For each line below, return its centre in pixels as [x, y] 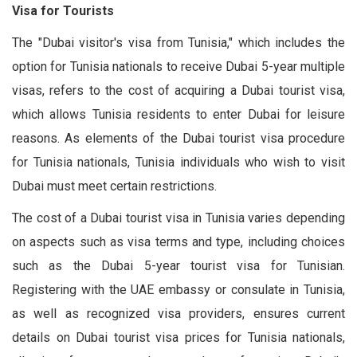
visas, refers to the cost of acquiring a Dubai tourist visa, [178, 90]
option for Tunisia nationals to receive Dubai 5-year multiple [178, 66]
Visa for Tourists [63, 10]
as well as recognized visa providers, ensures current [178, 313]
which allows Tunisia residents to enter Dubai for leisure [178, 114]
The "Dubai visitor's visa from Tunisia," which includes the [178, 42]
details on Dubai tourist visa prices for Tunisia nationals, [178, 337]
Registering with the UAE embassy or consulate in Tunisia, [178, 289]
